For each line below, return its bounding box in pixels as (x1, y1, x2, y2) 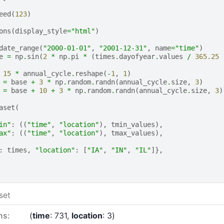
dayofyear (118, 52, 155, 61)
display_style (14, 27, 67, 35)
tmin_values (110, 120, 155, 129)
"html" (70, 27, 95, 35)
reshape (74, 69, 103, 78)
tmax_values (110, 129, 155, 137)
